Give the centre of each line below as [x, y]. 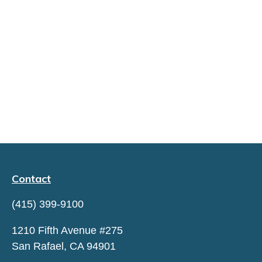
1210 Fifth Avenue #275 [67, 230]
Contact [31, 178]
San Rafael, [39, 246]
